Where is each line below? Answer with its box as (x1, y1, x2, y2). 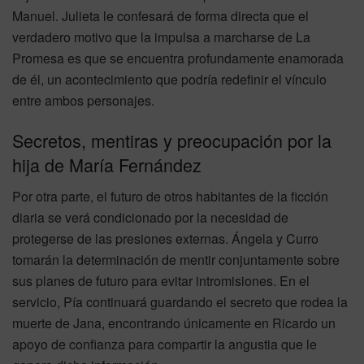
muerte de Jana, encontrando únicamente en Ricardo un (12, 314, 336, 333)
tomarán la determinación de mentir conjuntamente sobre (12, 250, 340, 270)
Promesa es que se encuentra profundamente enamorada (12, 48, 344, 67)
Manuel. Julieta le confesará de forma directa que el (12, 6, 309, 25)
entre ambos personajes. (12, 90, 154, 110)
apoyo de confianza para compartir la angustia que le (12, 335, 317, 354)
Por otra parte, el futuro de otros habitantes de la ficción (12, 187, 328, 206)
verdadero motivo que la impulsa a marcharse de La (12, 27, 310, 46)
